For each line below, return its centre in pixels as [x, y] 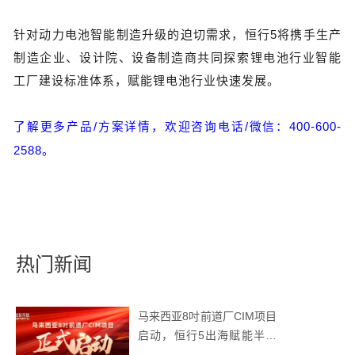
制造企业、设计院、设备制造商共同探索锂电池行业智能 [177, 58]
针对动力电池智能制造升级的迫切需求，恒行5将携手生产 [177, 35]
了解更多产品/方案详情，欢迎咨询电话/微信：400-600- [177, 127]
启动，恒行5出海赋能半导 [207, 335]
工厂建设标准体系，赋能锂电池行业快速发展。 [147, 81]
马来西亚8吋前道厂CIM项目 [207, 316]
